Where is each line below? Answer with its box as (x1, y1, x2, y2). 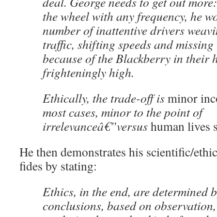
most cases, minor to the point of (43, 104, 202, 120)
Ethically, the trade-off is (43, 90, 168, 106)
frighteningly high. (43, 64, 134, 80)
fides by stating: (19, 157, 97, 174)
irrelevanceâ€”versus (43, 118, 151, 134)
